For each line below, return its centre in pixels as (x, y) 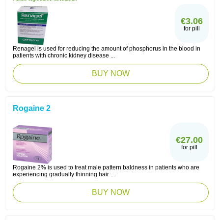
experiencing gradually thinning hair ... (64, 174)
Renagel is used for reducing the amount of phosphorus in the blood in (107, 49)
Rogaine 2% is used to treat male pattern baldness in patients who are (106, 167)
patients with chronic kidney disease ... (64, 55)
